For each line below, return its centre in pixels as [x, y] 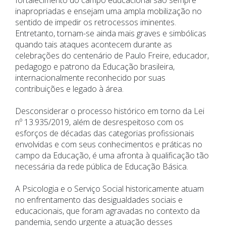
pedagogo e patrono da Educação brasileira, [95, 67]
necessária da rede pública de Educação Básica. [102, 167]
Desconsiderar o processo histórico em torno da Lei [110, 111]
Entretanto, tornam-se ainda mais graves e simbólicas [111, 34]
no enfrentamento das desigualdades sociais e [99, 200]
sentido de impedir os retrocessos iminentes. [96, 22]
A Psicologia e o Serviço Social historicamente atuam [109, 189]
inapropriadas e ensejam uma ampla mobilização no [108, 11]
